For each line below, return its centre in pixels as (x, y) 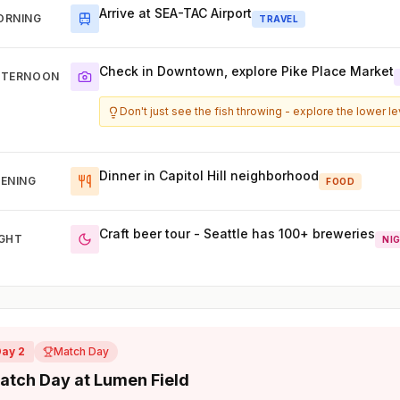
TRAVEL (279, 18)
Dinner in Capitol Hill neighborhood (209, 176)
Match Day (82, 352)
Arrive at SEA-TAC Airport (176, 13)
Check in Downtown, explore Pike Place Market (247, 71)
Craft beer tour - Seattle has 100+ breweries (237, 234)
